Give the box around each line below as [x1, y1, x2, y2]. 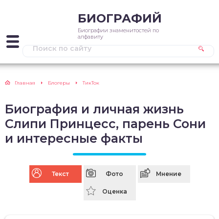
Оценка [102, 188, 127, 195]
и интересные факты [5, 131, 143, 146]
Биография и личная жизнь [5, 102, 184, 116]
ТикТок [83, 80, 99, 86]
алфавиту [78, 33, 103, 40]
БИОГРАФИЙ [78, 11, 162, 25]
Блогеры [48, 80, 70, 86]
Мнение [156, 170, 181, 177]
